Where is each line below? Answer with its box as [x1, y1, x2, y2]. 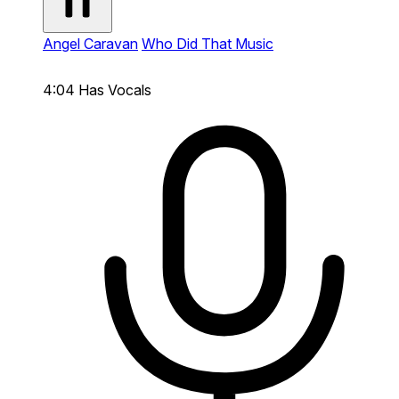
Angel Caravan [43, 34, 138, 53]
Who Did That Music [142, 34, 273, 53]
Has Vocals [78, 80, 151, 99]
